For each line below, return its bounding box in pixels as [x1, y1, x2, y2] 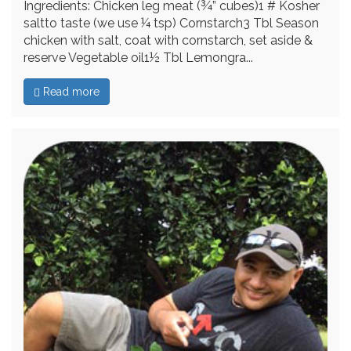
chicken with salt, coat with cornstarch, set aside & [24, 32, 313, 48]
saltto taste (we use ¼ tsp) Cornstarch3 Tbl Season [24, 15, 319, 31]
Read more [40, 85, 100, 98]
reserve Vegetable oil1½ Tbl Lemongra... [24, 49, 253, 65]
